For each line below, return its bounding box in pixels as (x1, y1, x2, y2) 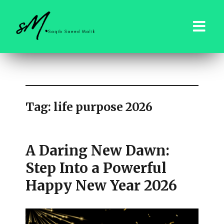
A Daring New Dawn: (25, 141, 170, 159)
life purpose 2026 (53, 99, 153, 114)
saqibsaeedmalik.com (10, 49, 136, 64)
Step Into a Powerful (25, 159, 167, 177)
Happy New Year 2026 (25, 176, 177, 194)
